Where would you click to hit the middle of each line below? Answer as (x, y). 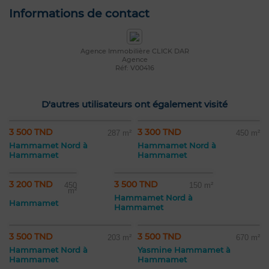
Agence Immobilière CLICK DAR (134, 51)
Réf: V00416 (134, 68)
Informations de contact (79, 14)
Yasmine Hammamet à (184, 250)
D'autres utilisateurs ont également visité (134, 104)
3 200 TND (31, 185)
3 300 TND (159, 132)
